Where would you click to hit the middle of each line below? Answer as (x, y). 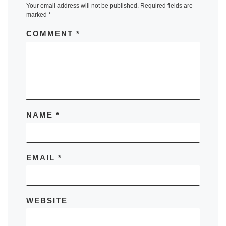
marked (37, 14)
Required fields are (166, 5)
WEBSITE (47, 201)
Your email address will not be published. (82, 5)
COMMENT (51, 34)
